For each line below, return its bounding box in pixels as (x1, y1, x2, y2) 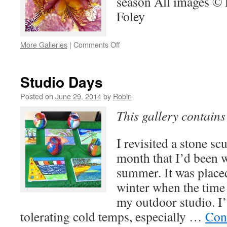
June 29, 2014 (55, 91, 101, 101)
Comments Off (73, 39, 120, 50)
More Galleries (20, 39, 67, 50)
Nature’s (120, 49, 146, 59)
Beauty (120, 59, 142, 69)
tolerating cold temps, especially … (20, 208, 205, 225)
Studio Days (20, 71, 103, 92)
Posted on (20, 91, 53, 101)
